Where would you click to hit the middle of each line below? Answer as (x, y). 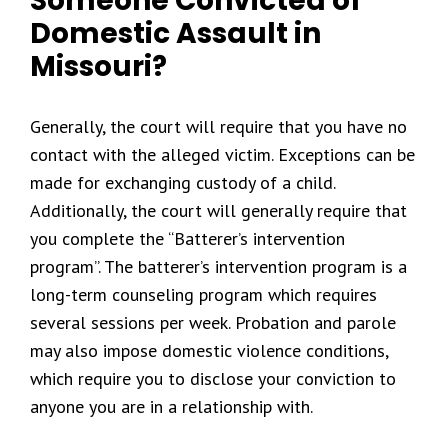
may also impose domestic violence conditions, (209, 350)
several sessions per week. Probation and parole (213, 322)
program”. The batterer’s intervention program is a (218, 266)
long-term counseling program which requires (203, 294)
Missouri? (98, 66)
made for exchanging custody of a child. (182, 182)
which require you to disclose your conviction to (213, 378)
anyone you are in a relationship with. (171, 406)
